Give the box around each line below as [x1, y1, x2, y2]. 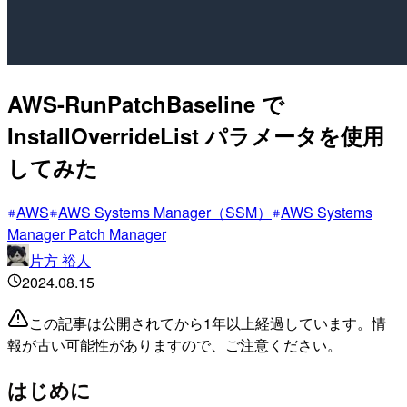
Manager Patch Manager [7, 223, 166, 244]
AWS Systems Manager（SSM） [58, 201, 272, 223]
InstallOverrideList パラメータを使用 [7, 119, 384, 151]
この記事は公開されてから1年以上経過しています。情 [29, 312, 386, 333]
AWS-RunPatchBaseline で [7, 87, 284, 119]
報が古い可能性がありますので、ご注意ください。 [7, 333, 342, 355]
